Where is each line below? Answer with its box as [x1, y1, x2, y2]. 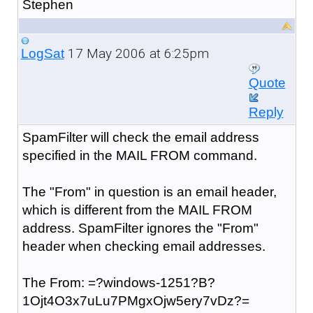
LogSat [20, 45, 64, 61]
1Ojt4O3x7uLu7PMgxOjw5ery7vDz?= [22, 293, 249, 308]
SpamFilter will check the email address [22, 129, 259, 145]
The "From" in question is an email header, [22, 184, 277, 199]
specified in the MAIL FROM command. [22, 147, 257, 163]
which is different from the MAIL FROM [22, 202, 252, 217]
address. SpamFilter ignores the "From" [22, 220, 259, 235]
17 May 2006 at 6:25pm [64, 45, 209, 61]
